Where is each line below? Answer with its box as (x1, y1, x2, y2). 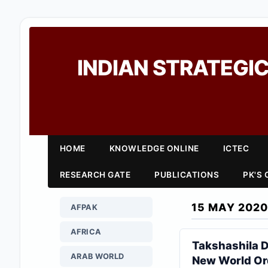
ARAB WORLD (70, 252, 124, 261)
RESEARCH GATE (59, 170, 131, 179)
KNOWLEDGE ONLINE (109, 144, 199, 153)
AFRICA (70, 227, 102, 236)
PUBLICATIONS (154, 170, 220, 179)
